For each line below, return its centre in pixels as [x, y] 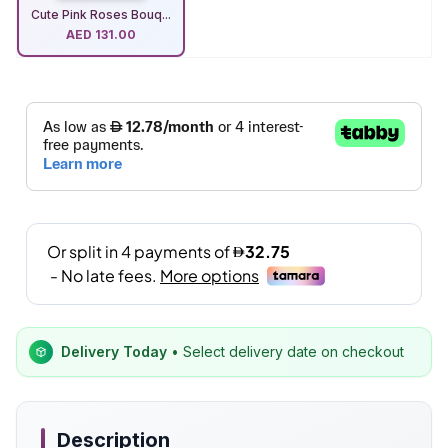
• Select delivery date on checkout [285, 351]
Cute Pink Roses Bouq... [101, 14]
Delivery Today [114, 351]
